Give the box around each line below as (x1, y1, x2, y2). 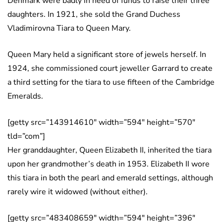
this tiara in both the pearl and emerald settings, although (7, 172, 213, 183)
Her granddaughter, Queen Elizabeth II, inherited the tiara (7, 144, 212, 156)
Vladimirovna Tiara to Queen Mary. (7, 22, 133, 34)
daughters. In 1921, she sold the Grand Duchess (7, 8, 180, 20)
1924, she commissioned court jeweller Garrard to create (7, 62, 213, 74)
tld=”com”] (7, 130, 45, 142)
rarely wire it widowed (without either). (7, 186, 150, 197)
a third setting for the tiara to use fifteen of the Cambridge (7, 76, 215, 88)
